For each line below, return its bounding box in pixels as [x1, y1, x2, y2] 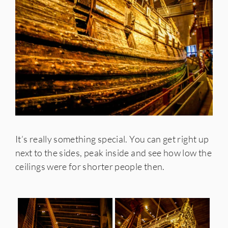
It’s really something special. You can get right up [15, 133, 209, 145]
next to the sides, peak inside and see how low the [15, 147, 212, 158]
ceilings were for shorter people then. [15, 160, 165, 172]
